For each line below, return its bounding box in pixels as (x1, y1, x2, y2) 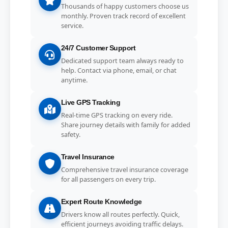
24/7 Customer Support (61, 44, 136, 52)
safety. (61, 129, 80, 139)
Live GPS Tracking (61, 98, 121, 107)
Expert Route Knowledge (61, 197, 142, 206)
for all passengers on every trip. (61, 174, 156, 184)
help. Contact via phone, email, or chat (61, 65, 177, 75)
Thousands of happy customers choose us (61, 1, 189, 11)
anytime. (61, 75, 88, 84)
